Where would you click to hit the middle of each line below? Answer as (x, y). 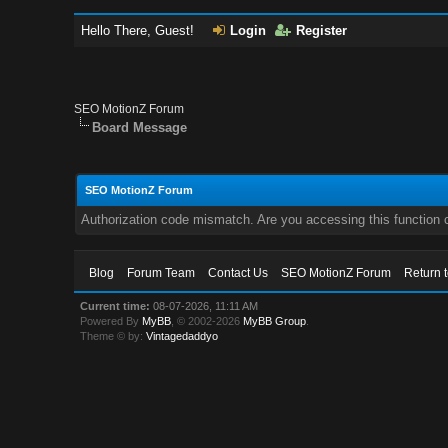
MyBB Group (275, 321)
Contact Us (238, 273)
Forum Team (161, 273)
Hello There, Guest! (140, 30)
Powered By (111, 321)
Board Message (140, 127)
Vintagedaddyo (182, 336)
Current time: (115, 306)
